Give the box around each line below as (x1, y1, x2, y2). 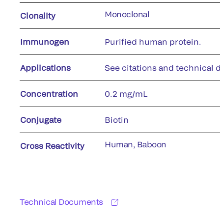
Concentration (20, 88, 78, 98)
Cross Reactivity (20, 140, 84, 150)
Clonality (20, 10, 55, 20)
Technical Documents (20, 196, 103, 206)
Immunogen (20, 36, 69, 46)
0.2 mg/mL (105, 88, 148, 98)
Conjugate (20, 114, 61, 124)
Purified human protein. (105, 36, 201, 46)
